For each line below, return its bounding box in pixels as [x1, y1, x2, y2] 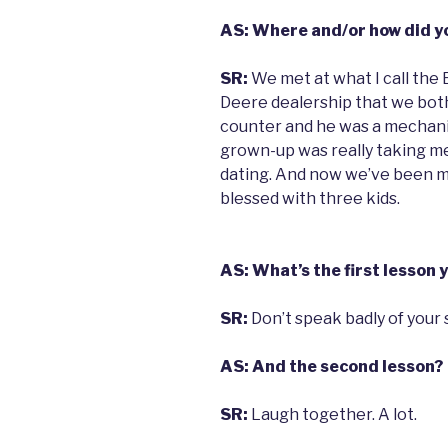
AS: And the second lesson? [220, 357, 443, 377]
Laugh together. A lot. [251, 405, 417, 425]
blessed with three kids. [220, 189, 400, 209]
